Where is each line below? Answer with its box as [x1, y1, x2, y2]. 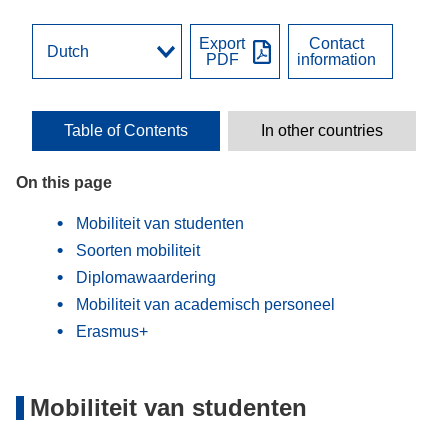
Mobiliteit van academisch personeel [76, 296, 335, 313]
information [297, 50, 376, 68]
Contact [309, 34, 364, 52]
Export [199, 34, 245, 52]
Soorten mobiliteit [76, 242, 200, 259]
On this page [16, 174, 112, 191]
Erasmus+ [76, 323, 148, 340]
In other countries [260, 122, 383, 139]
